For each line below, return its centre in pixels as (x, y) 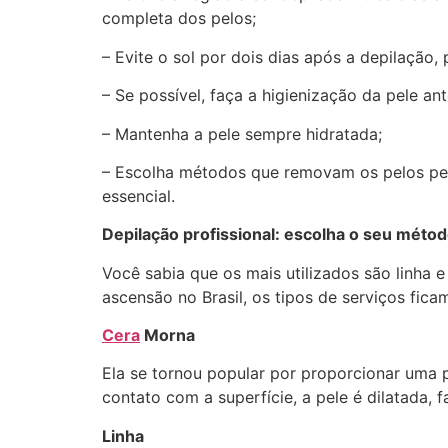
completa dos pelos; (179, 18)
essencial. (138, 195)
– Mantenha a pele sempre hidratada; (242, 133)
